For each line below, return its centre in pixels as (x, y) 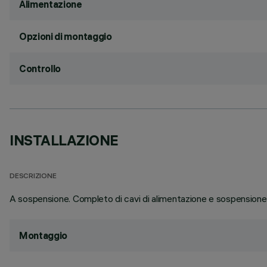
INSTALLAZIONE (64, 140)
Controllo (40, 69)
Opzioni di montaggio (66, 36)
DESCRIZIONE (33, 177)
